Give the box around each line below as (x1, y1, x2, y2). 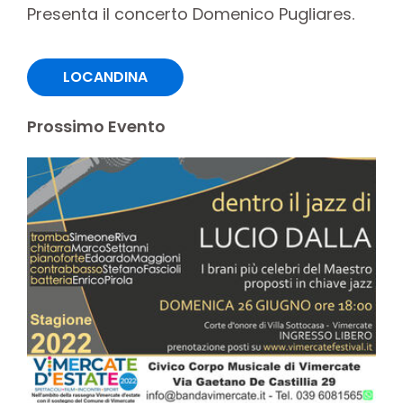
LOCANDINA (63, 67, 148, 88)
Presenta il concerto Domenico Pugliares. (27, 3, 354, 26)
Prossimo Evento (27, 115, 166, 139)
